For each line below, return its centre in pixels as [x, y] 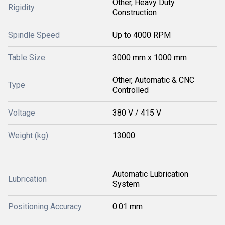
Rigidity [21, 7]
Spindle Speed [34, 35]
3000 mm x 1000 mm [150, 58]
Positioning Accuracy [45, 207]
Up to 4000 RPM [142, 35]
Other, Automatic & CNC [153, 80]
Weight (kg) [28, 135]
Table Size [27, 58]
